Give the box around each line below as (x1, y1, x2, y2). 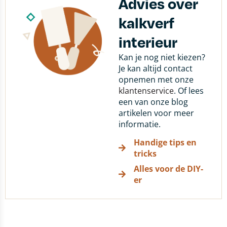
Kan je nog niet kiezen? (119, 52, 205, 63)
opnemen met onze (119, 74, 194, 85)
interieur (119, 32, 177, 51)
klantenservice (119, 85, 174, 96)
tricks (134, 148, 157, 159)
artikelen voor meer (119, 107, 194, 119)
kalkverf (119, 13, 174, 32)
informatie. (119, 119, 161, 130)
